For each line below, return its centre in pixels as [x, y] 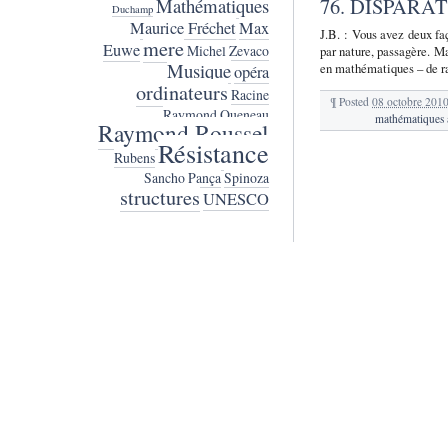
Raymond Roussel [183, 133]
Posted [356, 102]
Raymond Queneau [215, 115]
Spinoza [246, 178]
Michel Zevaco [227, 51]
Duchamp [132, 9]
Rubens [134, 158]
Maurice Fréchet [182, 28]
